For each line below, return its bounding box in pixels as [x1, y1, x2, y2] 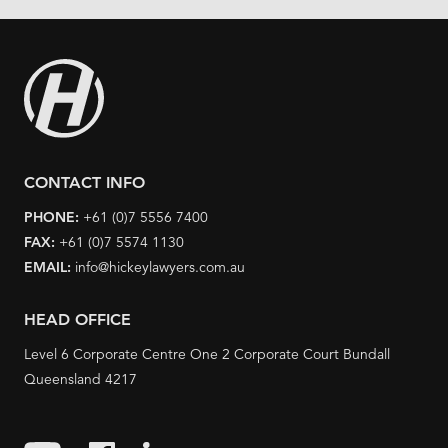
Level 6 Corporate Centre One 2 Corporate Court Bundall [24, 344, 390, 363]
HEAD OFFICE [24, 309, 131, 329]
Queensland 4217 [24, 369, 137, 388]
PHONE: [24, 207, 83, 226]
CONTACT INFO [24, 172, 145, 192]
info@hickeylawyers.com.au [75, 257, 245, 276]
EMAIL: [24, 257, 75, 276]
